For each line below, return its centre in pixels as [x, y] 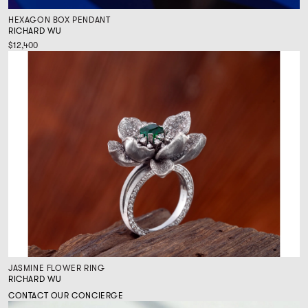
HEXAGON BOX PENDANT [59, 20]
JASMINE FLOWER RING [57, 268]
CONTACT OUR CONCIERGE [66, 295]
